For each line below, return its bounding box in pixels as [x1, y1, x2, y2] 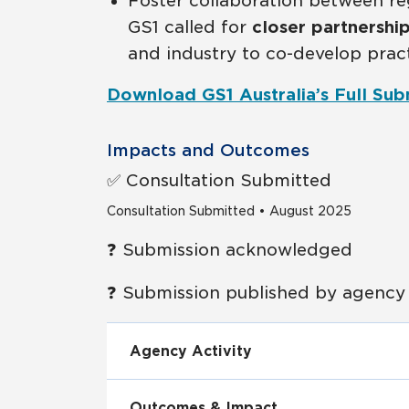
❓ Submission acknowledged [107, 239, 352, 259]
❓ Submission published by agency [107, 282, 405, 302]
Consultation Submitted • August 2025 [107, 204, 351, 219]
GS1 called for [127, 16, 252, 37]
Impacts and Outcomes [107, 140, 309, 160]
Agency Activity [130, 341, 252, 360]
